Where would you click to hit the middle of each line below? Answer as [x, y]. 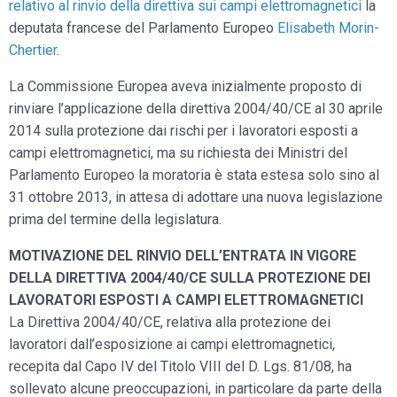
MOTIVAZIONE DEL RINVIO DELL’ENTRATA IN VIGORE [183, 256]
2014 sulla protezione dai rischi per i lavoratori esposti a [183, 131]
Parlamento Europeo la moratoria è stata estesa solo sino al [194, 175]
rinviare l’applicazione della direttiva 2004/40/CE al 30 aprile [196, 109]
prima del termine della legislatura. [115, 219]
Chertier [33, 50]
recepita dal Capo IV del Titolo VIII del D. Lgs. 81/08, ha [180, 366]
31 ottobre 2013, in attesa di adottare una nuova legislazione [196, 197]
